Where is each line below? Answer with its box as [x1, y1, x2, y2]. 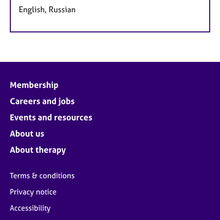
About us [10, 128, 44, 139]
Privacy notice [10, 187, 56, 197]
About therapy [10, 144, 66, 155]
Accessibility [10, 203, 51, 213]
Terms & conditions [10, 171, 75, 181]
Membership [10, 80, 58, 90]
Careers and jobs [10, 96, 75, 107]
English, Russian [19, 4, 76, 15]
